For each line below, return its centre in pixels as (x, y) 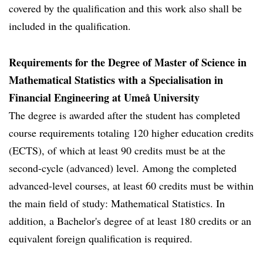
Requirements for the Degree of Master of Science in (128, 62)
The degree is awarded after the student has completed (124, 115)
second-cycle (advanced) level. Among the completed (123, 168)
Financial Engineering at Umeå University (104, 97)
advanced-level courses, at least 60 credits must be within (131, 186)
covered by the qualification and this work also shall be (125, 8)
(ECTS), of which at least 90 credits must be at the (117, 150)
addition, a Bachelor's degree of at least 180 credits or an (130, 221)
